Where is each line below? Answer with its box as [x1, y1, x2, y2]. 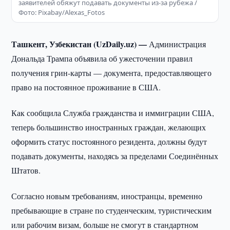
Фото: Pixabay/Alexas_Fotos [18, 8, 105, 17]
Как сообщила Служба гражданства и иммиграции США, [11, 107, 215, 118]
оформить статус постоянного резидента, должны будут [11, 136, 207, 147]
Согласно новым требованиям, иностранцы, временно [11, 190, 203, 201]
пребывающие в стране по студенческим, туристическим [11, 205, 212, 216]
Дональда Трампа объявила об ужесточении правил [11, 53, 193, 64]
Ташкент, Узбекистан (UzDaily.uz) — [11, 38, 149, 50]
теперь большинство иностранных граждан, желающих [11, 122, 206, 132]
